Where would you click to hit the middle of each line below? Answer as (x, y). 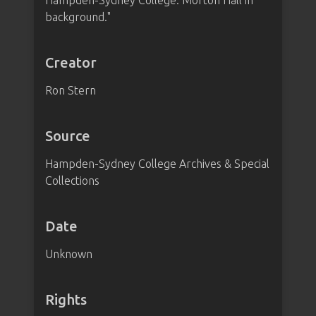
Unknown (69, 254)
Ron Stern (71, 90)
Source (68, 136)
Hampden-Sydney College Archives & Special (157, 164)
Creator (71, 62)
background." (78, 17)
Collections (72, 181)
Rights (66, 299)
